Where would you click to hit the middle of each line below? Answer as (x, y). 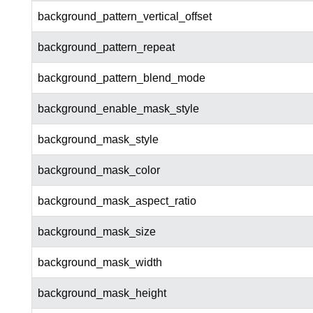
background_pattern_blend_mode (121, 78)
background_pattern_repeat (106, 48)
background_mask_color (99, 170)
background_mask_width (100, 263)
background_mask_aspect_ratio (117, 201)
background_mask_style (98, 140)
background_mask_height (102, 293)
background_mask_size (96, 232)
